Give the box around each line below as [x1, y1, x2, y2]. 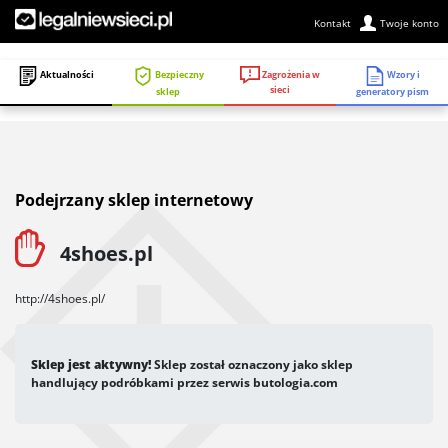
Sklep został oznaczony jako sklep [151, 355, 353, 373]
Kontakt [314, 16, 351, 30]
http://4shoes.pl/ [15, 289, 105, 307]
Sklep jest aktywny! [31, 355, 151, 373]
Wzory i [384, 68, 420, 82]
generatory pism [355, 85, 429, 98]
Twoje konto [380, 16, 439, 30]
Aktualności [38, 68, 94, 82]
